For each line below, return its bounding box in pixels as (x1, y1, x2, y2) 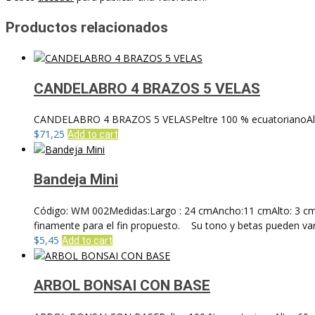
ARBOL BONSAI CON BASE (34, 277, 210, 295)
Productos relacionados (6, 18, 168, 36)
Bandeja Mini (34, 171, 118, 188)
